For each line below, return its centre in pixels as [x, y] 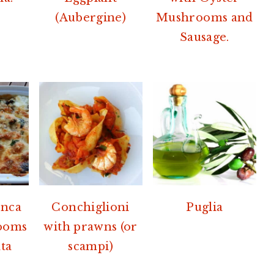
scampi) [91, 246]
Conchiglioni [91, 207]
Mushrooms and [205, 17]
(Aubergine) [91, 17]
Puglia [205, 207]
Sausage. [204, 37]
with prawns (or [91, 227]
